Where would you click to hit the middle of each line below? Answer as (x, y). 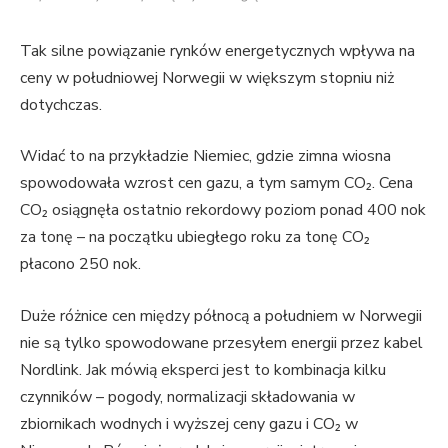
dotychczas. (63, 104)
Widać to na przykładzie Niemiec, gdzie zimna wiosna (205, 156)
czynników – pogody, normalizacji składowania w (187, 397)
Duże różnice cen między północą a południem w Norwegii (221, 316)
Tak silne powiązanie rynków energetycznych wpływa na (217, 50)
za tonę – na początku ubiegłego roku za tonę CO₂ (195, 237)
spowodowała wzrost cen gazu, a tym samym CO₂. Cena (216, 183)
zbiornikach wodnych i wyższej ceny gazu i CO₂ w (189, 424)
